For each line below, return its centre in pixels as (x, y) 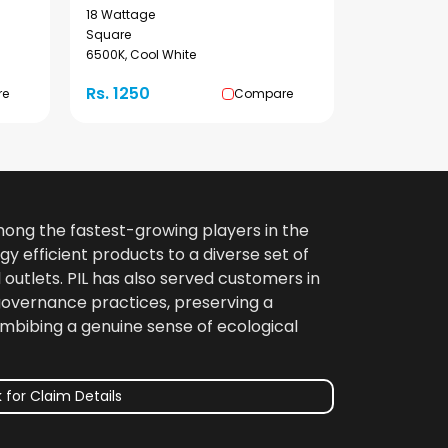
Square (108, 34)
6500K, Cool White (141, 54)
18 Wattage (120, 14)
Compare (263, 93)
